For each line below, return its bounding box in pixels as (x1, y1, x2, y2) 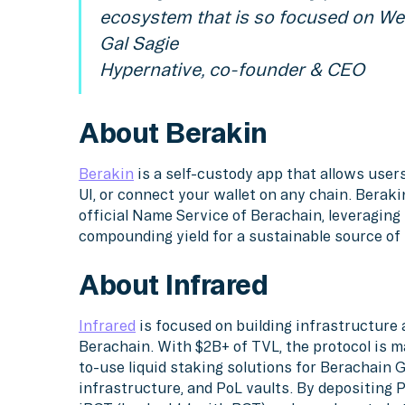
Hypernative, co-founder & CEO (99, 60, 364, 80)
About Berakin (79, 116, 268, 148)
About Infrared (79, 268, 268, 301)
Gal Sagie (99, 33, 178, 54)
